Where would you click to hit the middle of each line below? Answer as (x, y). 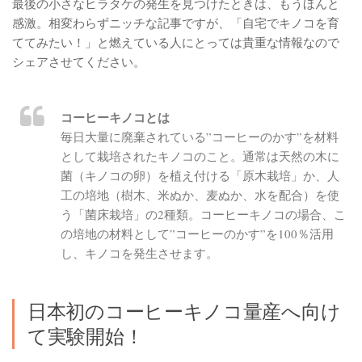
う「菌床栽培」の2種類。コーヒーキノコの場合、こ (203, 214)
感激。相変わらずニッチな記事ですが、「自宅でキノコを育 (176, 22)
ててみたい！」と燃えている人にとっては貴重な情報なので (176, 42)
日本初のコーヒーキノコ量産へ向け (184, 311)
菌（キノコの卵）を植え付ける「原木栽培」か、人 (200, 175)
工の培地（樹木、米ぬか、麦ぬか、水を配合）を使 (200, 194)
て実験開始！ (86, 336)
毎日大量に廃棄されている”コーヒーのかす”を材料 (200, 136)
